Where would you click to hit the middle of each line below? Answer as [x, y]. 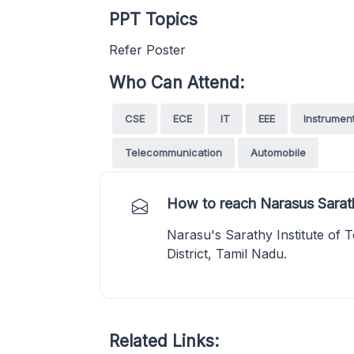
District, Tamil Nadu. [227, 254]
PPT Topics [153, 19]
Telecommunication [173, 153]
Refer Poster [147, 50]
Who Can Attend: [177, 83]
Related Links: [164, 341]
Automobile [278, 153]
